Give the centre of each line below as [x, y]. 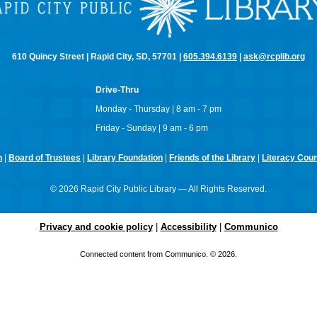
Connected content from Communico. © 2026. [158, 254]
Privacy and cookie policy [96, 227]
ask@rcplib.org [274, 57]
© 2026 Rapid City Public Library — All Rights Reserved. [158, 189]
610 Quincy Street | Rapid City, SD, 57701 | [98, 57]
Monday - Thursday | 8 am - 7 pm [158, 109]
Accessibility [188, 227]
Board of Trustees [45, 158]
